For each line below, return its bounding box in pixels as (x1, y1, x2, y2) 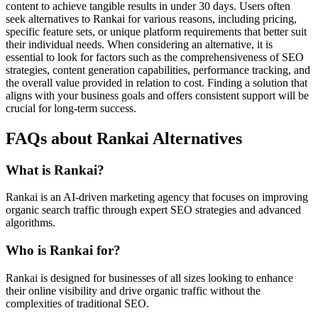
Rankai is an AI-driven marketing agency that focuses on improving (6, 191, 308, 204)
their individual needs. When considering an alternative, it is (6, 38, 273, 50)
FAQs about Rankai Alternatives (6, 128, 242, 148)
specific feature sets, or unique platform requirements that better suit (6, 25, 307, 38)
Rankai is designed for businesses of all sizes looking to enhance (6, 271, 293, 284)
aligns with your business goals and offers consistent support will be (6, 89, 309, 102)
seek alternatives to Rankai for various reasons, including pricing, (6, 12, 297, 25)
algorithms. (6, 216, 55, 229)
